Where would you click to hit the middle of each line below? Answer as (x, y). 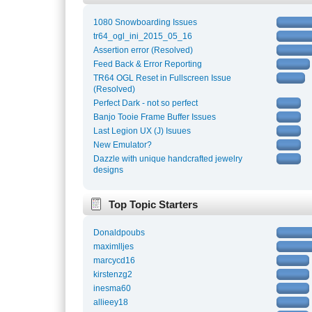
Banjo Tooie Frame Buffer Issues (155, 117)
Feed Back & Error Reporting (148, 64)
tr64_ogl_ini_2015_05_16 (143, 36)
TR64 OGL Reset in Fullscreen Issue (163, 78)
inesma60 (112, 289)
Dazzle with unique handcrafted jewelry (168, 158)
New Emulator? (123, 145)
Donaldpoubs (119, 233)
